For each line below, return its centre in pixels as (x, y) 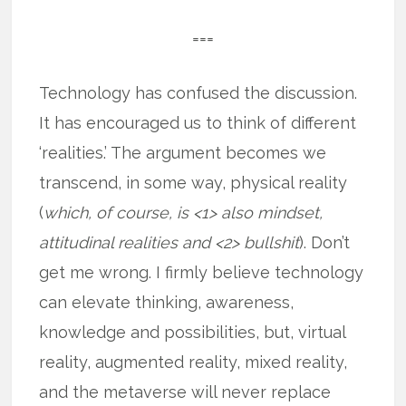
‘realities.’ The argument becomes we (183, 153)
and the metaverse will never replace (185, 392)
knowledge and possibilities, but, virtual (193, 333)
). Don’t (325, 243)
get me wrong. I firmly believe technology (202, 273)
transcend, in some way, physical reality (193, 183)
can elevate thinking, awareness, (167, 303)
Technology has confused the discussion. (198, 93)
